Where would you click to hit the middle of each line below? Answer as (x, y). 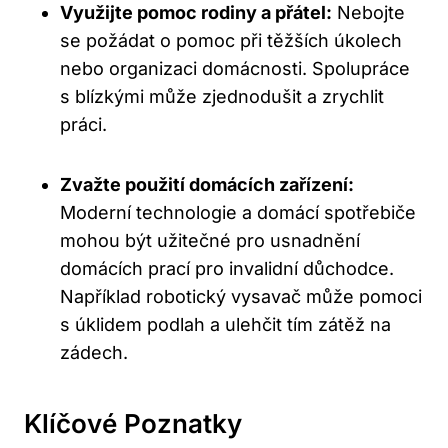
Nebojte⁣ (368, 13)
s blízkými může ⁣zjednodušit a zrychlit (222, 97)
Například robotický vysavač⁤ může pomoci (241, 297)
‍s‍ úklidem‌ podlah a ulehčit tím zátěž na (225, 325)
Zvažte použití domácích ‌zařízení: (207, 185)
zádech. (94, 353)
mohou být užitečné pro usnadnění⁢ (210, 241)
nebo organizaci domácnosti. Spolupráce (235, 69)
